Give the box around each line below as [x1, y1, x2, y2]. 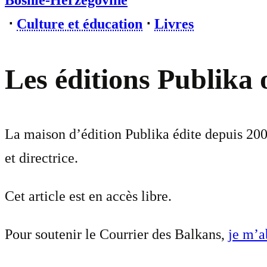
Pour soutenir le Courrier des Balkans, [5, 226, 228, 243]
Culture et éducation [17, 16, 142, 32]
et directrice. [5, 150, 78, 166]
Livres [154, 16, 194, 32]
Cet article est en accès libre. [5, 188, 172, 204]
